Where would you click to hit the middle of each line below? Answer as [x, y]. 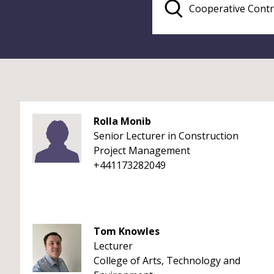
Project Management [142, 150]
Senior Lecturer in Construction [166, 136]
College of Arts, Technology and [167, 261]
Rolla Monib [122, 121]
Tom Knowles [127, 231]
